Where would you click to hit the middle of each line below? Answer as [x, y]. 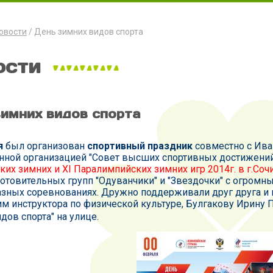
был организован [44, 146]
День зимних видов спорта [89, 32]
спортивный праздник [139, 146]
